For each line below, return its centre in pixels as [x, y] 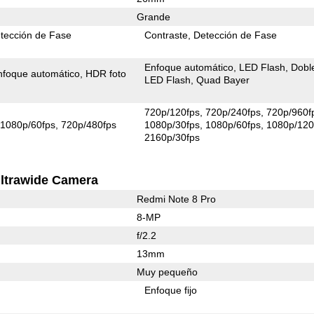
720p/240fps [233, 112]
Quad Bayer [223, 80]
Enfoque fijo [171, 290]
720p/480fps [89, 124]
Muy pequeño [167, 272]
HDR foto [106, 73]
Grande [153, 16]
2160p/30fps [172, 137]
